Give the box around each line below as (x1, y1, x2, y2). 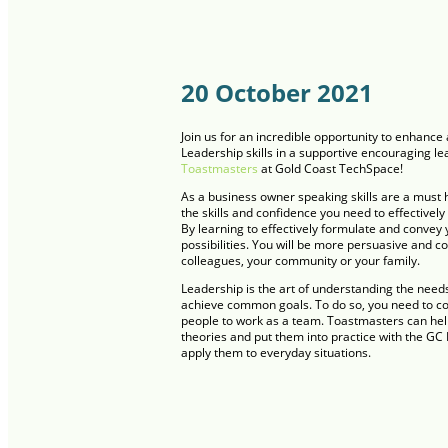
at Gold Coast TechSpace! (260, 159, 403, 177)
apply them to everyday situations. (180, 343, 371, 361)
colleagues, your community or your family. (180, 251, 420, 269)
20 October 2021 (180, 75, 373, 109)
